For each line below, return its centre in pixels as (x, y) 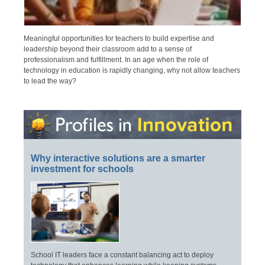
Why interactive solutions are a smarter (118, 158)
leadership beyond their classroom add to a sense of (108, 49)
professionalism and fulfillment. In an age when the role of (116, 59)
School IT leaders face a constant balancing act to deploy (122, 255)
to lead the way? (50, 81)
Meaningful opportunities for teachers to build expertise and (119, 38)
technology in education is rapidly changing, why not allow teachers (132, 70)
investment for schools (82, 169)
